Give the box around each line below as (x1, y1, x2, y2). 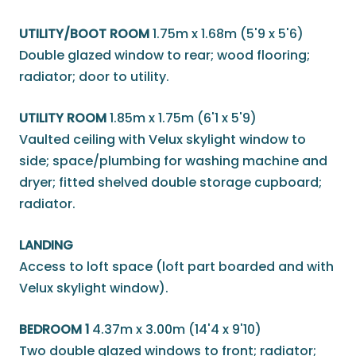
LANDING (19, 236, 73, 255)
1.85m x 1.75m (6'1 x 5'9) (110, 109, 257, 128)
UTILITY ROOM (19, 109, 106, 128)
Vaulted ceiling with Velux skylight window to (19, 130, 306, 149)
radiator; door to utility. (19, 68, 169, 87)
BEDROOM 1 (19, 320, 89, 339)
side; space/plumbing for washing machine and (19, 152, 327, 171)
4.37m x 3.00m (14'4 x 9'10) (92, 320, 261, 339)
